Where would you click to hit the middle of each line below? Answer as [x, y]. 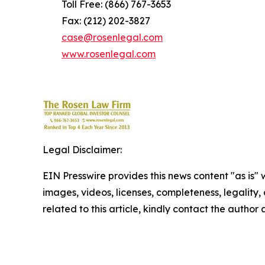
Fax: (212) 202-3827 [96, 21]
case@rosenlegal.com [112, 38]
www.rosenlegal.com [109, 54]
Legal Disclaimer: [82, 150]
